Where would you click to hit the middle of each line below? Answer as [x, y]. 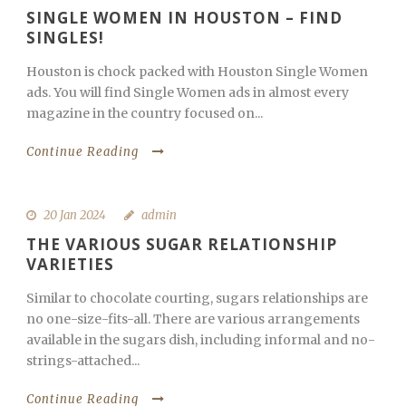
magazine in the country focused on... [145, 113]
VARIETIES [70, 264]
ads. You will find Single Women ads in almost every [188, 92]
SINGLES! [65, 37]
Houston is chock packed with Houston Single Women [197, 71]
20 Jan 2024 [75, 215]
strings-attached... [83, 360]
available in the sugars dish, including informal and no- [201, 339]
